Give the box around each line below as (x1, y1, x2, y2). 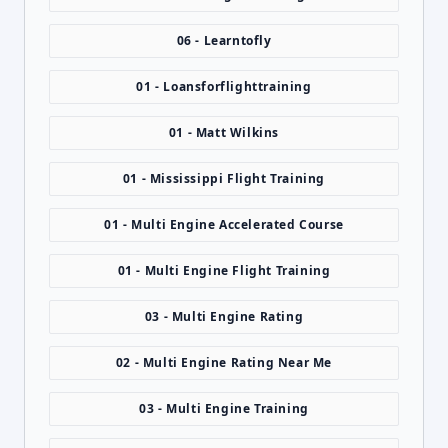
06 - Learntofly (176, 32, 272, 49)
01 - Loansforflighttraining (136, 78, 312, 95)
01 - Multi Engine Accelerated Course (104, 216, 344, 233)
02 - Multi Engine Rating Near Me (115, 354, 333, 371)
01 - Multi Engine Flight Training (117, 262, 331, 279)
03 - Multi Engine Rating (144, 308, 304, 325)
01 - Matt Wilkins (168, 124, 280, 141)
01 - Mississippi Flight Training (122, 170, 326, 187)
